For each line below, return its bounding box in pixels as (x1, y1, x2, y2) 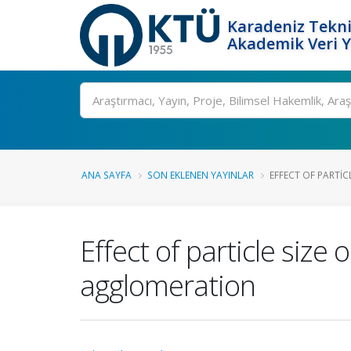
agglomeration (80, 266, 255, 305)
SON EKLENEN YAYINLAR (147, 168, 254, 181)
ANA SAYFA (81, 168, 132, 181)
